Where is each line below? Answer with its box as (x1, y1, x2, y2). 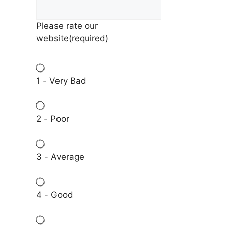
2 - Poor (36, 114, 69, 124)
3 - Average (36, 151, 84, 162)
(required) (69, 33, 108, 44)
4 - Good (36, 190, 73, 200)
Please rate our (36, 21, 98, 31)
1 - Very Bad (36, 75, 86, 86)
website (36, 33, 69, 44)
